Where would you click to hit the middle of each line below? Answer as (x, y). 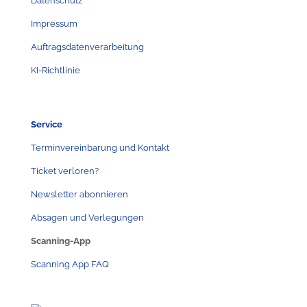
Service (47, 124)
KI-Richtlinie (56, 70)
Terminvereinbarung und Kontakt (100, 147)
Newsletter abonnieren (79, 194)
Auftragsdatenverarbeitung (87, 47)
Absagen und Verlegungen (87, 217)
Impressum (54, 23)
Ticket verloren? (65, 171)
